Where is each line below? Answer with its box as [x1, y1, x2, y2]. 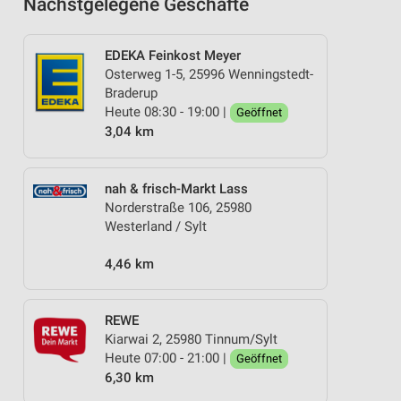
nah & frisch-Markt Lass [105, 180, 248, 197]
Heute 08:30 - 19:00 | [105, 104, 230, 120]
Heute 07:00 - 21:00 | [105, 350, 230, 366]
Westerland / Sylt [105, 218, 207, 235]
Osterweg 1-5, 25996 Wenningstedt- [105, 66, 313, 82]
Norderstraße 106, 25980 [105, 199, 252, 216]
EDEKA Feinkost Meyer [105, 47, 241, 64]
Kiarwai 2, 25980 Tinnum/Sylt [105, 331, 277, 347]
